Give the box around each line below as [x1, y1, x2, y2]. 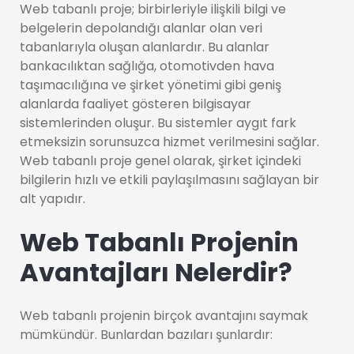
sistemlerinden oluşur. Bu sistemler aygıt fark [20, 114, 296, 132]
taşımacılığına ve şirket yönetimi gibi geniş [20, 76, 281, 94]
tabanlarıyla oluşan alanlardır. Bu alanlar [20, 38, 269, 56]
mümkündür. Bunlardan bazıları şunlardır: [20, 326, 273, 344]
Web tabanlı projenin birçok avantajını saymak [20, 307, 308, 325]
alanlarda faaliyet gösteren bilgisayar [20, 95, 251, 113]
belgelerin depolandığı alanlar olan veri [20, 19, 262, 37]
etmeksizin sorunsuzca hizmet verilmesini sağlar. [20, 133, 319, 151]
